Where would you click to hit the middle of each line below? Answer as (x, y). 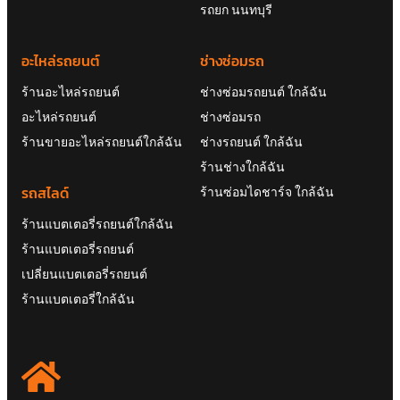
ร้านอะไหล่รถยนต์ (71, 54)
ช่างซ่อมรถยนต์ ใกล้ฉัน (263, 54)
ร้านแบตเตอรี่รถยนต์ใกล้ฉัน (97, 187)
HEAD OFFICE (64, 369)
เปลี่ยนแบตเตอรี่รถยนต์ (84, 237)
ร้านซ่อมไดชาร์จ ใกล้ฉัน (267, 154)
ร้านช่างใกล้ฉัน (242, 129)
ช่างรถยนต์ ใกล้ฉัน (251, 104)
